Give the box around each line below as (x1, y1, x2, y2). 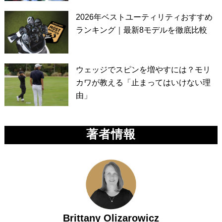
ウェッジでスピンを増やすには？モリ (75, 65, 211, 74)
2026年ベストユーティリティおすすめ (75, 12, 213, 21)
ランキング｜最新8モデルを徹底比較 (75, 25, 207, 34)
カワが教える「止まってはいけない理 (75, 78, 211, 87)
